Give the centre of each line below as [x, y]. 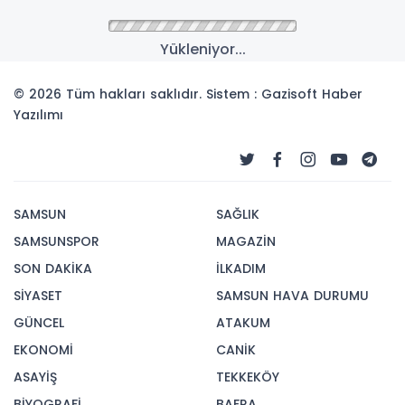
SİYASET [38, 295]
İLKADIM [241, 268]
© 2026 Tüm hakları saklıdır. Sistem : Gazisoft [168, 94]
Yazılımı [38, 114]
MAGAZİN [246, 241]
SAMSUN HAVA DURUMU [292, 295]
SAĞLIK [238, 214]
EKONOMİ [43, 349]
